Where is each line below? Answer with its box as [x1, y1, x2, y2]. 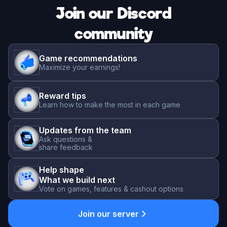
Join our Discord [56, 3, 171, 23]
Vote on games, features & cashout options [39, 184, 183, 193]
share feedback [39, 142, 93, 152]
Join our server [78, 208, 139, 219]
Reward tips [39, 90, 86, 101]
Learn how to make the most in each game [39, 100, 180, 109]
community [74, 23, 153, 43]
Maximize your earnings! [39, 62, 120, 71]
